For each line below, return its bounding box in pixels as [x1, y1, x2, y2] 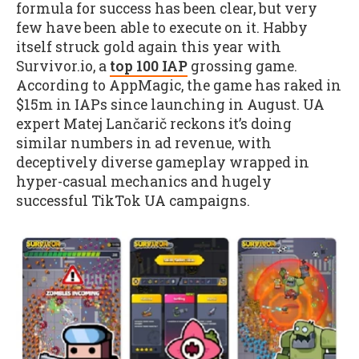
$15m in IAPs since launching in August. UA [16, 95, 325, 114]
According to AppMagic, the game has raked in [16, 75, 341, 95]
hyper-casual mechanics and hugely [16, 171, 272, 191]
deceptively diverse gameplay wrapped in [16, 152, 309, 171]
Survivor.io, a [16, 56, 110, 75]
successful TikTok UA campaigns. [16, 191, 250, 210]
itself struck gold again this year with [16, 37, 281, 56]
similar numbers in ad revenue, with [16, 133, 272, 152]
